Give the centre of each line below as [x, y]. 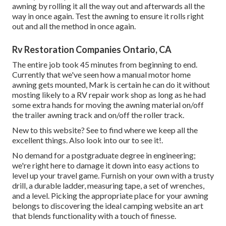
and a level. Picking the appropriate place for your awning [110, 195]
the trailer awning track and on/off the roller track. [98, 115]
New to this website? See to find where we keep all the [105, 130]
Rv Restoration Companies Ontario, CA [92, 49]
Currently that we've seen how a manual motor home [101, 74]
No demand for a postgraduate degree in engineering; [104, 155]
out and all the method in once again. [74, 26]
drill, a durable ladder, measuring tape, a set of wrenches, [108, 185]
